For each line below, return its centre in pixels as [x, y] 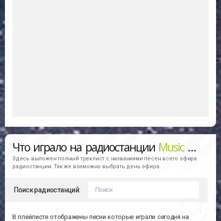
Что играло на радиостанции [85, 147]
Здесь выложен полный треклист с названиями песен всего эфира [105, 159]
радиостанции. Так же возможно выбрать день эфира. [87, 167]
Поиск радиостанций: [47, 190]
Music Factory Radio [173, 147]
